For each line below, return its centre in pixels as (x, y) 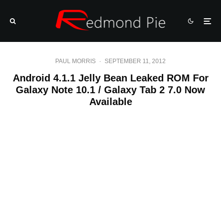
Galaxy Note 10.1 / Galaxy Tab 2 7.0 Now (110, 90)
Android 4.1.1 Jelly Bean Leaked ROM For (110, 78)
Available (110, 102)
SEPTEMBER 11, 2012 (135, 61)
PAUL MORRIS (75, 61)
